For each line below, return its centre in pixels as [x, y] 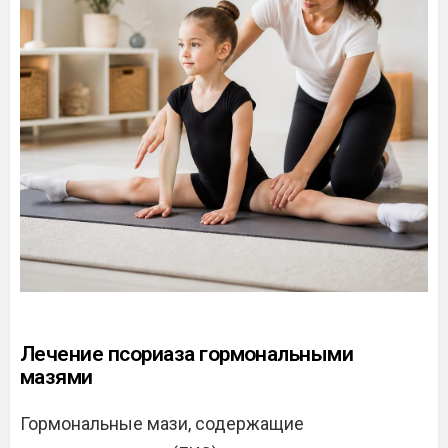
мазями [56, 377]
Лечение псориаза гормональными [187, 354]
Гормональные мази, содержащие [162, 423]
